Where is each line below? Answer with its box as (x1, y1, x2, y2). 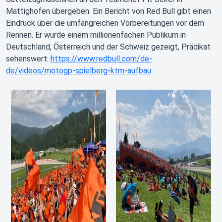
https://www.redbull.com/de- (51, 54, 152, 63)
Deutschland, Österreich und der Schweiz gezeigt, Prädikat (6, 42, 211, 52)
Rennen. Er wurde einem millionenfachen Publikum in (6, 30, 186, 40)
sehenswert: (6, 54, 51, 63)
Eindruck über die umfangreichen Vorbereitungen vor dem (6, 18, 204, 28)
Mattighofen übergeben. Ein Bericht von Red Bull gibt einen (6, 6, 211, 16)
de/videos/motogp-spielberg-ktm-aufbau (6, 66, 151, 75)
